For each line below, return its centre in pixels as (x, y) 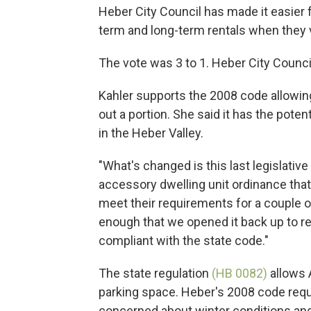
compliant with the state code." (184, 240)
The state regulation (155, 273)
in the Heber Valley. (151, 133)
